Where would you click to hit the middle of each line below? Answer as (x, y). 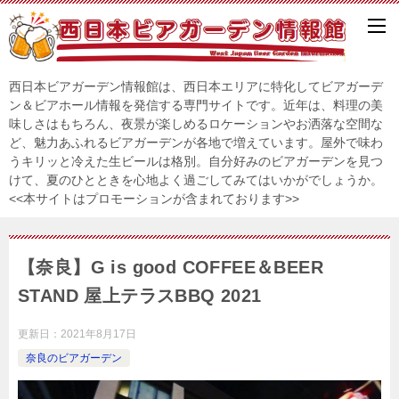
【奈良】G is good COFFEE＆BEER (171, 267)
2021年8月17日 (98, 334)
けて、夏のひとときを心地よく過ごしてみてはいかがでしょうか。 (196, 179)
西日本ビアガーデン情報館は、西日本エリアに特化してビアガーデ (196, 86)
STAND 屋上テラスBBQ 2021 (140, 295)
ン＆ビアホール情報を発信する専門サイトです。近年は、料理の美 (196, 105)
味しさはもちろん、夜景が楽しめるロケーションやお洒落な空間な (196, 123)
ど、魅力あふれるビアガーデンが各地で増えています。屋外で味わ (196, 142)
